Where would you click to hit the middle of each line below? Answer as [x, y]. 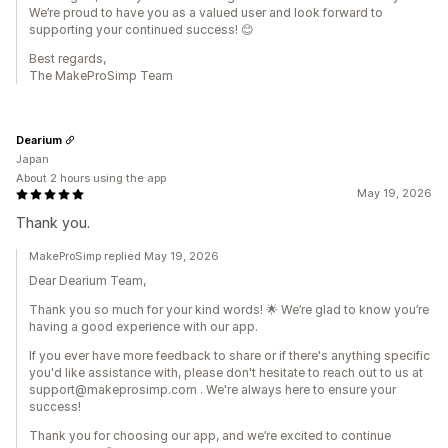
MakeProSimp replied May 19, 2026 [124, 256]
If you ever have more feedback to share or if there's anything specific [229, 356]
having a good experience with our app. [143, 327]
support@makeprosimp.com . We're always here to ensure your [212, 390]
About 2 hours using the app [91, 178]
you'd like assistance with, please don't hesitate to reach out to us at [226, 373]
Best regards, [67, 59]
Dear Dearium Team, [87, 281]
